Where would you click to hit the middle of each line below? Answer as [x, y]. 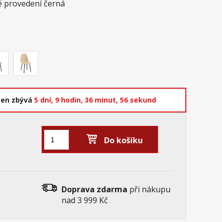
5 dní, [45, 100]
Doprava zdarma [94, 190]
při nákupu [149, 190]
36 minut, [102, 100]
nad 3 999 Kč [84, 200]
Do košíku [123, 140]
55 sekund [138, 100]
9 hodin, [70, 100]
